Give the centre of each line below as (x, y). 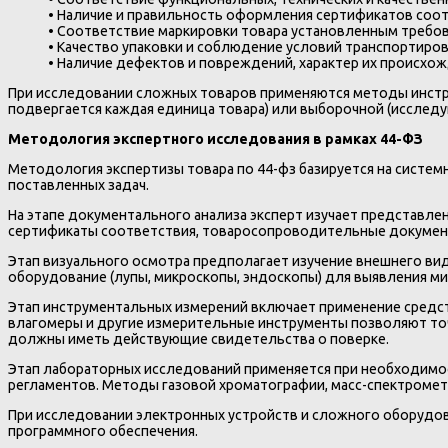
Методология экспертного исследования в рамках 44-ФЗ (215, 138)
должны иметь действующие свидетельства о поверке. (198, 339)
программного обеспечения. (103, 431)
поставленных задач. (78, 184)
